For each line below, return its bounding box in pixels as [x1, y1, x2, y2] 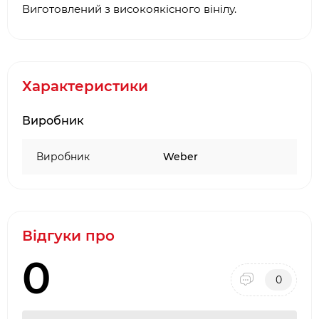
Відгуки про [22, 227, 115, 244]
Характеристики [22, 78, 148, 95]
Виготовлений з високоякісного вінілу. [22, 2, 236, 16]
